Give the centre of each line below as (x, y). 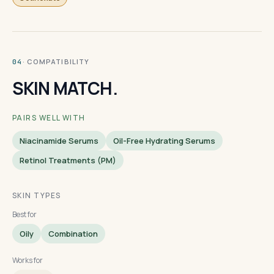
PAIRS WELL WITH (49, 118)
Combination (73, 234)
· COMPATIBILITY (56, 61)
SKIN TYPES (37, 195)
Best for (24, 214)
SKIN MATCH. (65, 88)
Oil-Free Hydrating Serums (164, 141)
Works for (28, 260)
